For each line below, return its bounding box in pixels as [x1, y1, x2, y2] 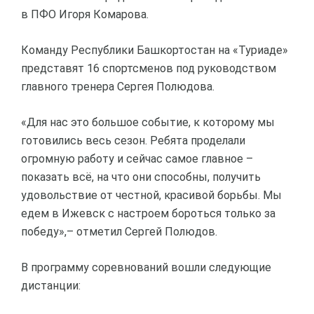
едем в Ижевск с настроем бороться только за [21, 207, 275, 220]
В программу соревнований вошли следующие [21, 261, 271, 274]
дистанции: [21, 279, 81, 292]
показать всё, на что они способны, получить [21, 170, 261, 184]
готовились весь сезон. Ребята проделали [21, 134, 245, 147]
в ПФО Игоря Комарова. [21, 8, 149, 21]
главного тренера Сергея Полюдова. [21, 80, 214, 93]
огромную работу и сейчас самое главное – [21, 152, 253, 165]
